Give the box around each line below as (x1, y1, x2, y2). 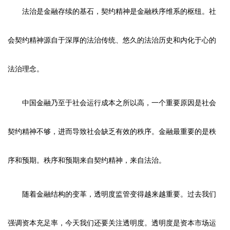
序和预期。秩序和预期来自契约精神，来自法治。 (8, 156, 166, 164)
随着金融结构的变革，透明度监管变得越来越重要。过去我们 (22, 190, 216, 198)
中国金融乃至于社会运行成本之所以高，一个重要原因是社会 (22, 99, 216, 107)
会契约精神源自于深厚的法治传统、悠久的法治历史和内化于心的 (8, 36, 216, 44)
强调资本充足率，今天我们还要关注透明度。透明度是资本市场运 (8, 219, 216, 227)
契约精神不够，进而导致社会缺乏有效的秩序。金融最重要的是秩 (8, 127, 216, 136)
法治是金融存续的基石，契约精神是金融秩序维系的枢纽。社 (22, 7, 216, 15)
